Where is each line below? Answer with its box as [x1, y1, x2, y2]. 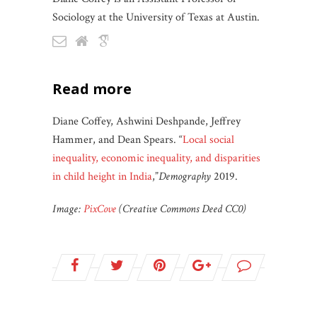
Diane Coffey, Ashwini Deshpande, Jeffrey [52, 113, 241, 129]
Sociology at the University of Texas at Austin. [52, 9, 260, 25]
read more [62, 79, 132, 98]
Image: [52, 201, 83, 217]
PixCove [83, 201, 116, 217]
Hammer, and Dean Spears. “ [52, 132, 183, 147]
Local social [183, 132, 234, 147]
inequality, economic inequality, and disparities [52, 150, 260, 166]
